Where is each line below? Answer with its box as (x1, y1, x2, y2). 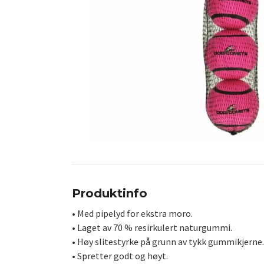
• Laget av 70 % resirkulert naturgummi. (72, 222, 232, 234)
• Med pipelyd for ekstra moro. (72, 207, 193, 220)
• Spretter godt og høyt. (72, 250, 168, 262)
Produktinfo (72, 186, 147, 201)
